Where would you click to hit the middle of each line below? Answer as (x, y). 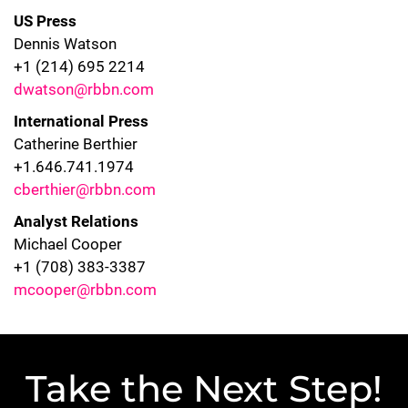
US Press (45, 21)
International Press (81, 121)
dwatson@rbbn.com (84, 89)
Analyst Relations (76, 221)
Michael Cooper (68, 244)
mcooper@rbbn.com (85, 290)
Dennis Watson (65, 44)
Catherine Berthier (76, 144)
